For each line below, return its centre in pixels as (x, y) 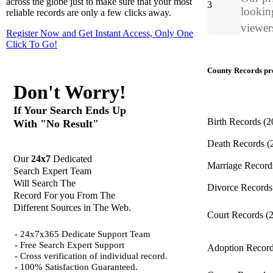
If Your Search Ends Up (70, 111)
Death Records (237, 144)
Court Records (236, 215)
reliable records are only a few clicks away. (89, 13)
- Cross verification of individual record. (91, 256)
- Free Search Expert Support (69, 245)
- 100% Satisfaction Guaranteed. (76, 267)
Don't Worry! (70, 92)
